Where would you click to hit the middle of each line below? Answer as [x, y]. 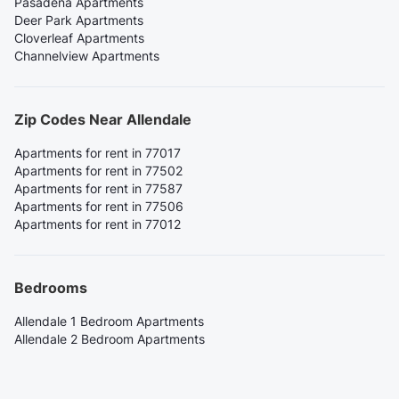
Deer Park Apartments [79, 20]
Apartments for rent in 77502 [98, 171]
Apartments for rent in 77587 [98, 189]
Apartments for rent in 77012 [98, 224]
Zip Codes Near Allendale [103, 120]
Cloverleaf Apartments [79, 38]
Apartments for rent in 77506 [99, 207]
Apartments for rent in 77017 [98, 153]
